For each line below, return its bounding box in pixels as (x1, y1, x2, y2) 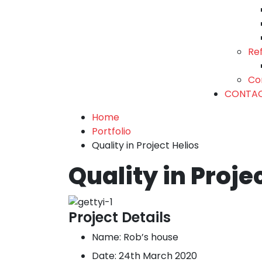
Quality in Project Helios (92, 139, 199, 153)
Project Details (68, 207, 171, 227)
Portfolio (92, 125, 131, 139)
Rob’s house (123, 230, 178, 244)
